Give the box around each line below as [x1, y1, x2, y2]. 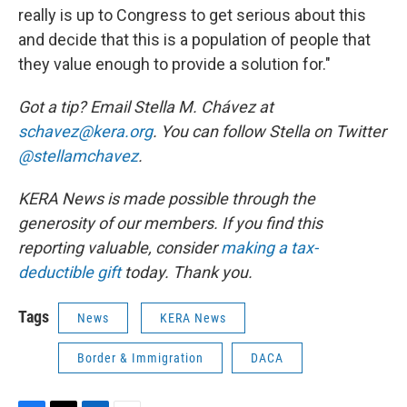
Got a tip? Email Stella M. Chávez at [18, 97, 273, 117]
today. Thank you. [124, 263, 253, 283]
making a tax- [221, 238, 318, 258]
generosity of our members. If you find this [18, 213, 323, 233]
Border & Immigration [77, 351, 203, 366]
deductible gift [18, 263, 124, 283]
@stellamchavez [18, 146, 138, 166]
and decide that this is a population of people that [18, 30, 371, 50]
